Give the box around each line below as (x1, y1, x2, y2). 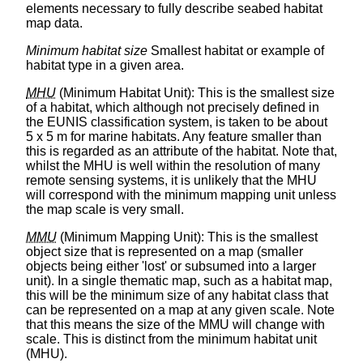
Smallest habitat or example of (147, 43, 324, 58)
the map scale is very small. (26, 202, 184, 216)
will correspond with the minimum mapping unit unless (26, 187, 336, 202)
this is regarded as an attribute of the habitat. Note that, (26, 143, 337, 158)
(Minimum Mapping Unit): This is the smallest (57, 229, 318, 244)
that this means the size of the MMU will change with (26, 317, 325, 331)
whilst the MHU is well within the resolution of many (26, 158, 320, 173)
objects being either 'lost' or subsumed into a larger (26, 258, 316, 273)
